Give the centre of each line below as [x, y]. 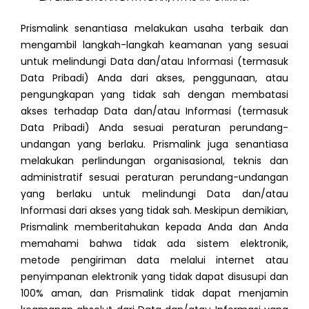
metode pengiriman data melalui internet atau [154, 260]
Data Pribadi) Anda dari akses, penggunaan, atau [154, 78]
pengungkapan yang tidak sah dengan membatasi [154, 95]
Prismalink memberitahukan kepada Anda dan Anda [154, 227]
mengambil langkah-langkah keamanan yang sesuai [154, 45]
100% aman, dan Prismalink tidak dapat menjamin [154, 293]
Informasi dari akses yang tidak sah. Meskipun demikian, [154, 211]
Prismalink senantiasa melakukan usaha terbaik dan [154, 29]
